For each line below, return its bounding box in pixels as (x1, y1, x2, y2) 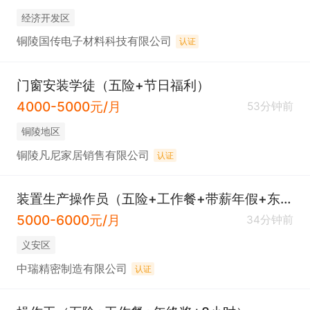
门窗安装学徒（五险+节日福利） (16, 76, 210, 93)
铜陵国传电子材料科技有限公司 (16, 35, 172, 48)
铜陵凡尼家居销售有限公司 (16, 148, 149, 162)
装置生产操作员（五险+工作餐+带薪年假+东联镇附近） (280, 190, 291, 207)
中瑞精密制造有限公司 (16, 262, 127, 275)
